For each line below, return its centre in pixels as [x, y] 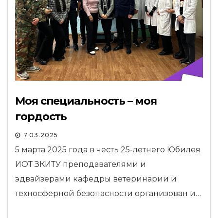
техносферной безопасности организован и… [108, 193]
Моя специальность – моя [86, 101]
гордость [41, 117]
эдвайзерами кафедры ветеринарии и [96, 179]
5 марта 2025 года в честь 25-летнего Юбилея [108, 150]
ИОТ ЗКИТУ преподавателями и [81, 164]
